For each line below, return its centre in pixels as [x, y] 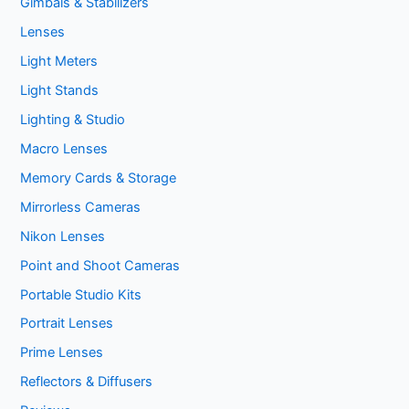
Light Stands [60, 90]
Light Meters [59, 62]
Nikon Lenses [63, 236]
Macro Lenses [64, 148]
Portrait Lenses [67, 324]
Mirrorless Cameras [81, 207]
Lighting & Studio [73, 119]
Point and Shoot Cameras [100, 265]
